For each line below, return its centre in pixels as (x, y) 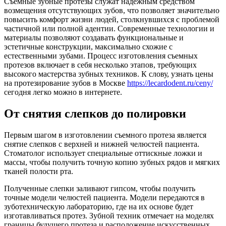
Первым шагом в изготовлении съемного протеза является (105, 135)
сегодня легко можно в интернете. (63, 92)
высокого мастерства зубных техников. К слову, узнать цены (109, 74)
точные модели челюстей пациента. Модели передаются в (104, 197)
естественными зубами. (46, 55)
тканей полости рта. (39, 171)
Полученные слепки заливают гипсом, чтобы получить (100, 188)
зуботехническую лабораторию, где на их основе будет (99, 206)
